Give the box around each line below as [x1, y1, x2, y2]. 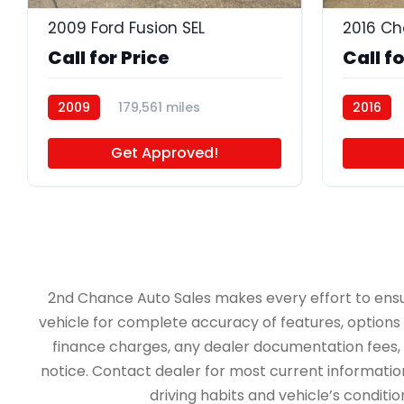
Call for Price [48, 45, 170, 71]
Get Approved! [110, 142, 218, 164]
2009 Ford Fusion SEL [48, 17, 205, 40]
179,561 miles [118, 98, 200, 117]
